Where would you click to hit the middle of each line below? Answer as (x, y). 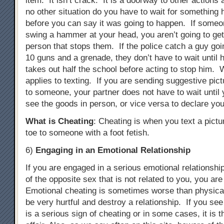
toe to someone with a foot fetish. (87, 132)
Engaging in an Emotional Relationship (114, 150)
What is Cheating (59, 121)
